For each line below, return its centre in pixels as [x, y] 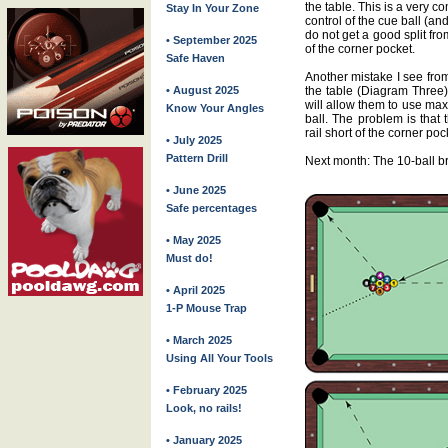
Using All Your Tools [219, 358]
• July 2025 [194, 140]
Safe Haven [195, 58]
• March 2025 [199, 340]
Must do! [189, 258]
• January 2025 [204, 440]
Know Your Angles [215, 108]
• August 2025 [202, 90]
